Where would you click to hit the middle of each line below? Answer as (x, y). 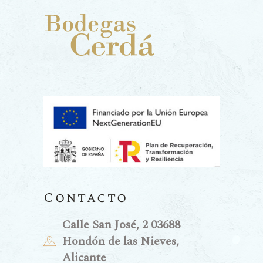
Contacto (86, 198)
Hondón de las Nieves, (121, 241)
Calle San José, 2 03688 (121, 225)
